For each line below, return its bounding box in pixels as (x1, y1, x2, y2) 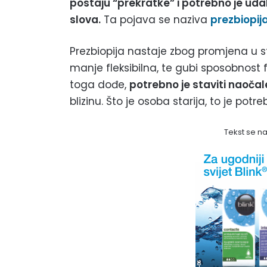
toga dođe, (70, 77, 129, 92)
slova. (70, 13, 101, 27)
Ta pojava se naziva (101, 13, 210, 27)
